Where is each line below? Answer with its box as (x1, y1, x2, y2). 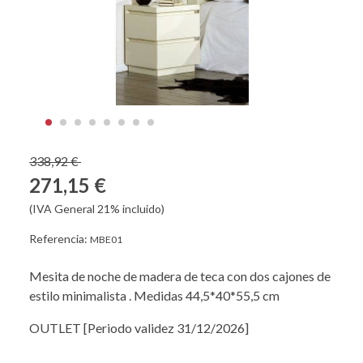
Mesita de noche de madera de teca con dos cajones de (29, 267, 331, 284)
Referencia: (29, 231, 90, 246)
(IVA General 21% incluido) (29, 201, 164, 216)
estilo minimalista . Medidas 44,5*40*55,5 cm (29, 287, 280, 303)
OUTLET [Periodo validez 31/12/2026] (29, 319, 249, 335)
